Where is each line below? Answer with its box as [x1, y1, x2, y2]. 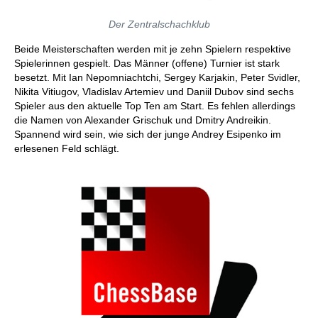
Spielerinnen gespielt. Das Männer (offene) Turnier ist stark [14, 57, 280, 69]
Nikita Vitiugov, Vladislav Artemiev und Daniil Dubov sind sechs [14, 86, 294, 97]
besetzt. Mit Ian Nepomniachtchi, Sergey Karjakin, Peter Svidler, [14, 72, 300, 83]
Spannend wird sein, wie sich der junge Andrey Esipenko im [14, 128, 281, 140]
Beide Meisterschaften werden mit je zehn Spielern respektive [14, 43, 291, 55]
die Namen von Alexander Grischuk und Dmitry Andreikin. [14, 114, 271, 126]
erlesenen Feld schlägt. [14, 143, 119, 154]
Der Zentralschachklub [108, 18, 210, 30]
